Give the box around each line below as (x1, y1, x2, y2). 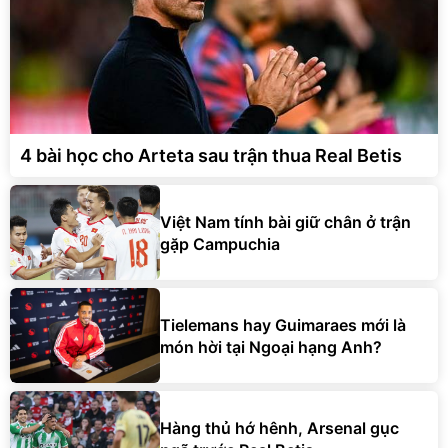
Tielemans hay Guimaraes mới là (160, 314, 406, 335)
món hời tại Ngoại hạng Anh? (160, 336, 382, 357)
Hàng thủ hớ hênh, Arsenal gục (160, 417, 399, 438)
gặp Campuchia (160, 233, 280, 254)
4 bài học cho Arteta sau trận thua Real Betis (20, 145, 402, 167)
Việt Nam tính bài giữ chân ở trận (160, 211, 411, 232)
